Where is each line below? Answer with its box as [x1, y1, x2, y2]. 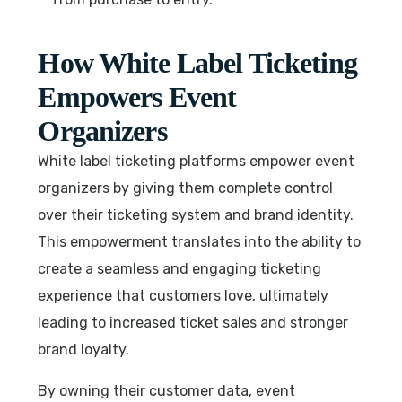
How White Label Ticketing [38, 46, 357, 79]
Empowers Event [38, 80, 237, 113]
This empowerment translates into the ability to [38, 232, 362, 250]
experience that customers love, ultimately [38, 286, 329, 304]
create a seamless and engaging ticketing [38, 259, 322, 277]
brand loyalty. [38, 340, 130, 358]
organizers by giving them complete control [38, 179, 334, 197]
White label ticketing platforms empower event [38, 152, 355, 170]
